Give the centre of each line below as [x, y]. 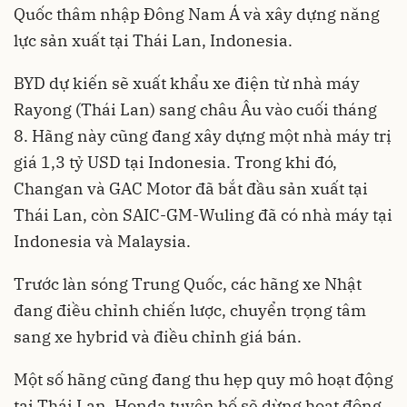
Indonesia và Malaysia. [102, 241]
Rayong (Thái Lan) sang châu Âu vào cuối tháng [195, 109]
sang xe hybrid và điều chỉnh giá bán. [158, 336]
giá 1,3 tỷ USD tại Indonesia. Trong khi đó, [175, 162]
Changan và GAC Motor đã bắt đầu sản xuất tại [191, 188]
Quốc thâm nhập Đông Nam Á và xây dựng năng [197, 14]
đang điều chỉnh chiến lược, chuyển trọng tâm [190, 310]
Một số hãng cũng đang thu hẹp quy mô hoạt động [203, 379]
